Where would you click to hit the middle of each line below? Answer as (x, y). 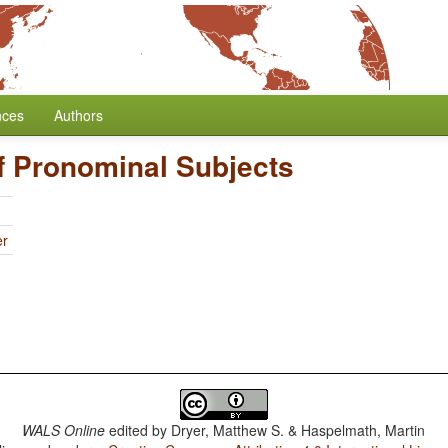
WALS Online (64, 430)
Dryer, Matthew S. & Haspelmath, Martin (298, 430)
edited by (138, 430)
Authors (78, 115)
